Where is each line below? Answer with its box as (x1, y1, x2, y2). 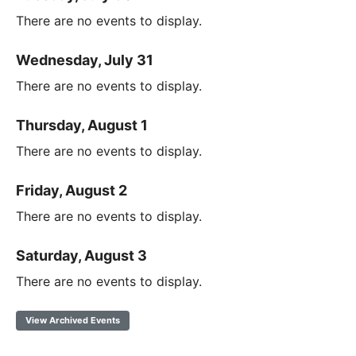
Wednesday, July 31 (16, 52, 153, 69)
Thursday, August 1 (16, 117, 148, 134)
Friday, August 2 (16, 182, 127, 199)
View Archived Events (25, 315, 120, 327)
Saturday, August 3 (16, 247, 147, 265)
